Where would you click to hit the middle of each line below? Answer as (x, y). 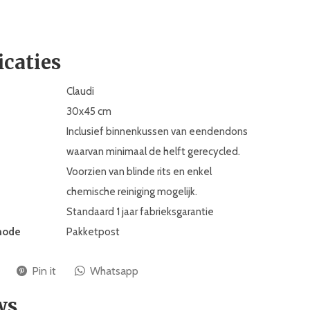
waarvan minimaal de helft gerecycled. (153, 152)
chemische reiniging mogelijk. (132, 192)
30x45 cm (89, 111)
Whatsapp (114, 271)
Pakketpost (93, 232)
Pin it (44, 271)
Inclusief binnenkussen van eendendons (157, 131)
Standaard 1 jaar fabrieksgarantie (140, 212)
